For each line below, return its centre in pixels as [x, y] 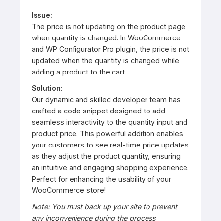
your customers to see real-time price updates [110, 145]
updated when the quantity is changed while [105, 60]
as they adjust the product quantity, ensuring [106, 156]
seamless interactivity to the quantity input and [110, 122]
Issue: [42, 15]
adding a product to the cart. [79, 72]
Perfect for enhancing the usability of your [101, 179]
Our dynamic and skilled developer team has [106, 99]
